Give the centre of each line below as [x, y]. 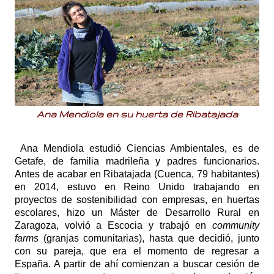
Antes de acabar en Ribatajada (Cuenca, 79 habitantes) [137, 174]
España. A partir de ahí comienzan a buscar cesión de [137, 264]
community [236, 225]
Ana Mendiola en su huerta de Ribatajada [137, 114]
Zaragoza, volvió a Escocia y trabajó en [113, 225]
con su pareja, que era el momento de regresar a [137, 251]
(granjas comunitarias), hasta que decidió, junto [151, 238]
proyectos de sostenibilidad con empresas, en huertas [137, 200]
